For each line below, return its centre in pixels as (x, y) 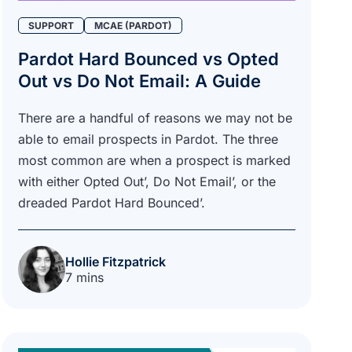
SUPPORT (51, 25)
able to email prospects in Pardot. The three (148, 139)
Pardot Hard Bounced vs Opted (148, 59)
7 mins (84, 277)
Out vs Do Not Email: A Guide (139, 81)
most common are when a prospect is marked (154, 160)
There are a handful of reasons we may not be (155, 117)
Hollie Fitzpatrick (115, 261)
